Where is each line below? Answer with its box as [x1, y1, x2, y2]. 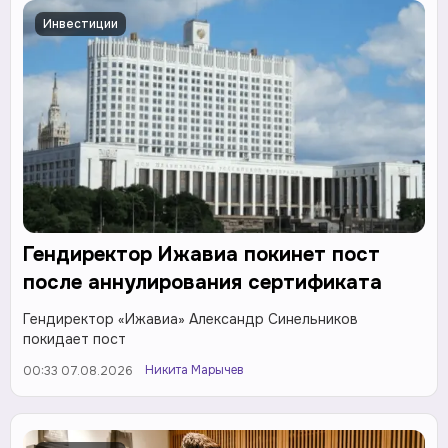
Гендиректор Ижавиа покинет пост [23, 242, 380, 268]
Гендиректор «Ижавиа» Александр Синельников [23, 310, 358, 329]
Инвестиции [43, 16, 118, 32]
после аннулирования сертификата [23, 270, 382, 296]
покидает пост [23, 330, 126, 349]
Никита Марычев [145, 362, 244, 379]
